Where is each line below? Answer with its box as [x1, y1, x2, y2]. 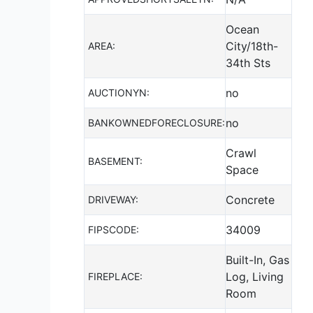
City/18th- [226, 38, 278, 53]
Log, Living [226, 269, 284, 284]
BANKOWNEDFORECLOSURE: [88, 116, 225, 129]
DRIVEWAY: [88, 193, 138, 205]
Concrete [226, 192, 275, 207]
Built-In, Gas [226, 252, 289, 267]
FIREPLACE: [88, 270, 143, 282]
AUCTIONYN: [88, 86, 150, 99]
